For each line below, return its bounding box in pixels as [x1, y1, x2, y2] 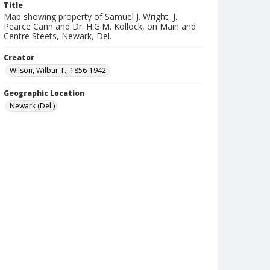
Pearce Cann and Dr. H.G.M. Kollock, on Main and [4, 20, 196, 32]
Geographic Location [4, 88, 84, 98]
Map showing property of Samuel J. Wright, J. [4, 11, 177, 22]
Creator [4, 52, 34, 63]
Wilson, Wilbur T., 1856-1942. [10, 65, 108, 75]
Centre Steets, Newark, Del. [4, 30, 111, 42]
